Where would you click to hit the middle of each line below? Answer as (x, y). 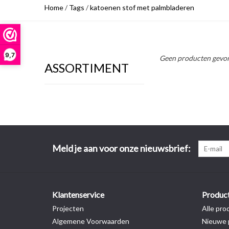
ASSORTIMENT (87, 68)
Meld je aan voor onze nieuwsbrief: (121, 148)
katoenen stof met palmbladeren (142, 7)
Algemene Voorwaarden (91, 221)
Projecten (68, 208)
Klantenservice (78, 194)
